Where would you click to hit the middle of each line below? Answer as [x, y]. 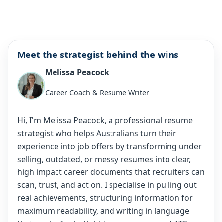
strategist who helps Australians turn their [97, 133]
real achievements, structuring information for [105, 197]
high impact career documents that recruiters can [111, 172]
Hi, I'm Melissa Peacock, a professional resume [105, 120]
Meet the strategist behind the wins [98, 54]
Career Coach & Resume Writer [97, 92]
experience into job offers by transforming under [109, 146]
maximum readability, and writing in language [103, 210]
